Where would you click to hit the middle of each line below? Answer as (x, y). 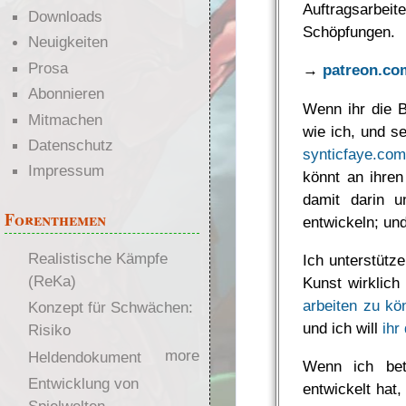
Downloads (65, 16)
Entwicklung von (83, 384)
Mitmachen (65, 119)
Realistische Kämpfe (97, 259)
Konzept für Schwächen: (110, 308)
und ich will (343, 329)
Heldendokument (84, 357)
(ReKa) (52, 281)
